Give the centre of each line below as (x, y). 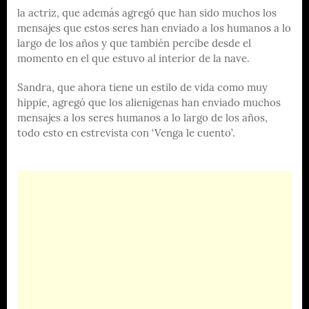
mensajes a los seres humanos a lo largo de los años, (142, 119)
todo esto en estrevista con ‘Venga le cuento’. (126, 134)
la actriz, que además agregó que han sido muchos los (147, 14)
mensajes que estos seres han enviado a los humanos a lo (154, 29)
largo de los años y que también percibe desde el (134, 44)
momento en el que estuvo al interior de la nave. (133, 59)
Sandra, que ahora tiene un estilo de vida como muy (142, 88)
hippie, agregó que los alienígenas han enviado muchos (149, 103)
